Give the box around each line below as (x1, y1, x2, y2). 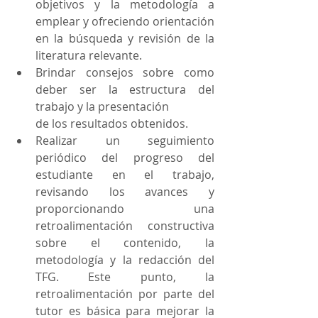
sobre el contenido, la (35, 235, 214, 251)
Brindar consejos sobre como (35, 65, 214, 80)
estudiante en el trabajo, (35, 167, 214, 182)
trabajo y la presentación (35, 99, 172, 114)
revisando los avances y (35, 184, 214, 199)
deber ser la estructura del (35, 82, 214, 97)
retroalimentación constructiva (35, 218, 214, 234)
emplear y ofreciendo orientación (35, 13, 214, 29)
